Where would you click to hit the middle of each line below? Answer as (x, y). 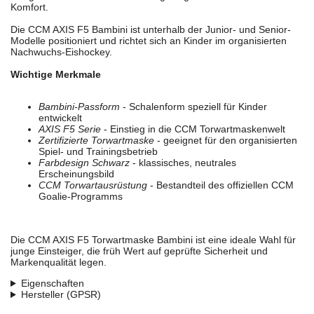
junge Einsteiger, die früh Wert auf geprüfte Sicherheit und (139, 251)
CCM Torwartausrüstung (93, 185)
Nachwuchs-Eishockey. (61, 52)
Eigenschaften (52, 284)
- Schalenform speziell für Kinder (193, 107)
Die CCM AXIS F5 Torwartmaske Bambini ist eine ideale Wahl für (153, 240)
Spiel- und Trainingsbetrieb (98, 152)
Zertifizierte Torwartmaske (96, 141)
